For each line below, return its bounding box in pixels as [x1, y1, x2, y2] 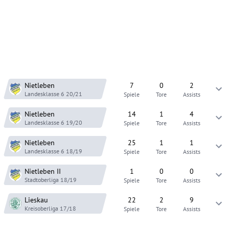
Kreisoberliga [25, 204, 58, 212]
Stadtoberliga [25, 175, 59, 184]
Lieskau [25, 195, 48, 204]
